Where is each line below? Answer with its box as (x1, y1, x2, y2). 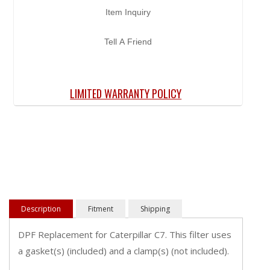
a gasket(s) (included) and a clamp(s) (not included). (18, 244, 229, 257)
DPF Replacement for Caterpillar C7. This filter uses (18, 228, 231, 240)
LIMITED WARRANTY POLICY (70, 85, 182, 101)
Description (21, 203, 61, 214)
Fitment (88, 203, 113, 214)
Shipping (140, 203, 170, 214)
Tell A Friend (104, 36, 152, 46)
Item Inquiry (105, 7, 151, 17)
